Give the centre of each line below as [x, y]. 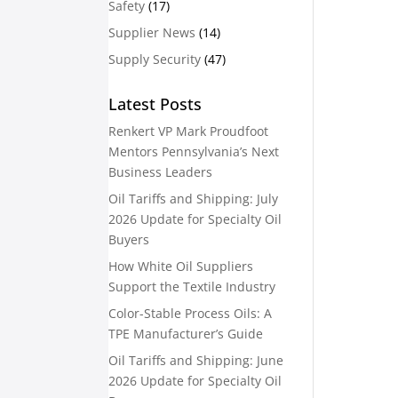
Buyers [129, 239]
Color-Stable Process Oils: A [190, 313]
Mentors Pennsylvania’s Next [194, 151]
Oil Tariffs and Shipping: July [193, 199]
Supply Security [155, 59]
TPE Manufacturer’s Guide [186, 334]
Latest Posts [155, 104]
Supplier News [152, 32]
